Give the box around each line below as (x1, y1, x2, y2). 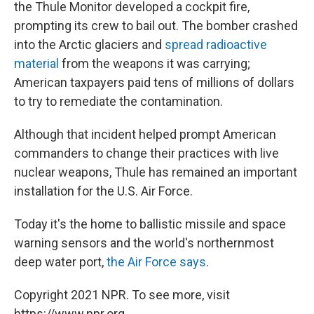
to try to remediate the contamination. (14, 94, 223, 109)
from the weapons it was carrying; (59, 56, 250, 71)
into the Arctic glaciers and (14, 37, 165, 53)
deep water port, (14, 254, 107, 270)
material (14, 56, 59, 71)
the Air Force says (107, 254, 206, 270)
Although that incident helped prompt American (14, 127, 276, 142)
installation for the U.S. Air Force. (14, 184, 193, 199)
